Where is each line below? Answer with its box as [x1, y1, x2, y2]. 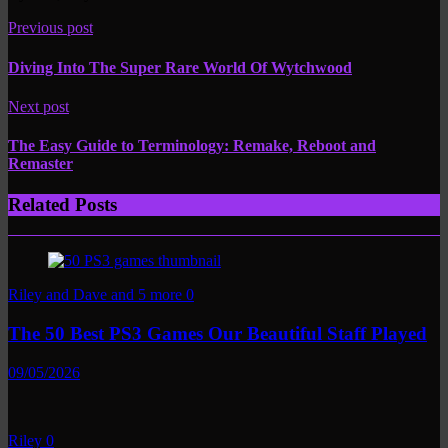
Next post [8, 97, 69, 115]
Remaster [8, 155, 73, 173]
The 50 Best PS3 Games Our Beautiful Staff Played [8, 322, 427, 344]
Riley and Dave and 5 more [8, 286, 186, 304]
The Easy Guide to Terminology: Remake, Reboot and [8, 137, 376, 155]
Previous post [8, 19, 93, 37]
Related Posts [8, 194, 117, 216]
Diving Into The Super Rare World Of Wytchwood [8, 58, 352, 76]
